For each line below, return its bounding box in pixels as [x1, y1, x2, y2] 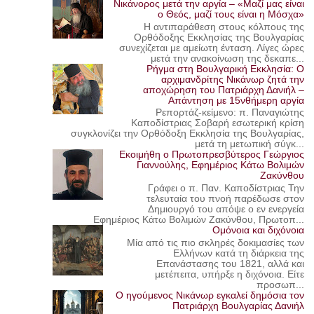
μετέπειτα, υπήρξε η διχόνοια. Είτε [155, 268, 305, 280]
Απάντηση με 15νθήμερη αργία [168, 95, 305, 106]
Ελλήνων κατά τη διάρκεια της [173, 247, 305, 259]
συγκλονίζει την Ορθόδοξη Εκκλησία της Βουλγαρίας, [71, 128, 305, 139]
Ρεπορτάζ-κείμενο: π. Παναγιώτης [156, 107, 305, 118]
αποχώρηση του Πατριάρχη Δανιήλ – [143, 84, 305, 95]
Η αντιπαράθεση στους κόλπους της [144, 21, 305, 32]
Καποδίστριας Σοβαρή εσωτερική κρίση [131, 118, 305, 129]
